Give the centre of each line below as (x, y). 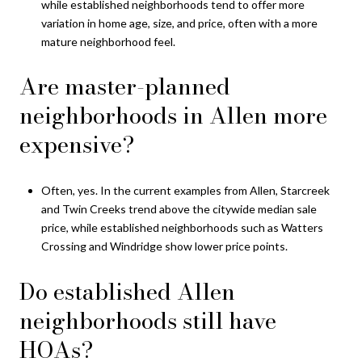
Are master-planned (125, 86)
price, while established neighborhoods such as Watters (182, 228)
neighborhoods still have (148, 320)
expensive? (77, 145)
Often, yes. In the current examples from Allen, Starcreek (185, 191)
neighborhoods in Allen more (173, 116)
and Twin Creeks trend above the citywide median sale (179, 209)
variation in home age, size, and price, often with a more (179, 23)
